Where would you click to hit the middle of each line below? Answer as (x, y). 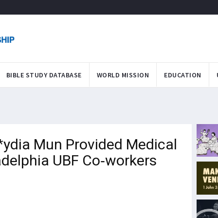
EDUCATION (183, 75)
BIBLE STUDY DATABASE (44, 75)
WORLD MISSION (123, 75)
